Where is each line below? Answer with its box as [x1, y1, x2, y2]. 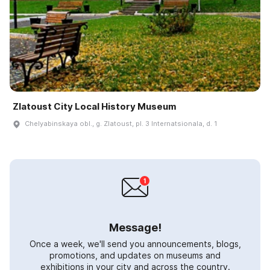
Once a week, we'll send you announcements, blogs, [29, 239, 241, 250]
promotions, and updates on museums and [49, 250, 221, 261]
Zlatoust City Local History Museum [13, 101, 177, 113]
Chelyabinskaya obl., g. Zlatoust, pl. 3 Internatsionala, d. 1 [25, 119, 217, 128]
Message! [108, 221, 162, 234]
